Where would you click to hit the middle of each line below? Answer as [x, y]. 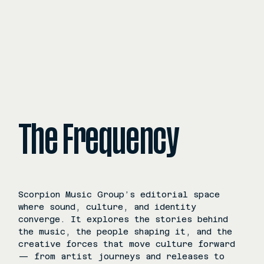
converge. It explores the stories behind [123, 219]
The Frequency [99, 140]
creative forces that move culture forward [127, 244]
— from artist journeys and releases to [122, 256]
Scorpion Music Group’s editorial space [119, 194]
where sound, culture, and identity [108, 207]
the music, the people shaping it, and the [126, 232]
